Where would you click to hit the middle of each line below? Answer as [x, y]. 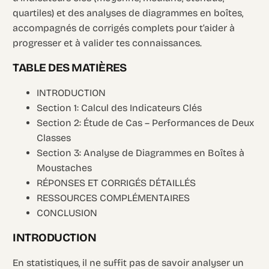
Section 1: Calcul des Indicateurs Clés [119, 108]
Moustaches [65, 168]
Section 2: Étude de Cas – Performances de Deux [146, 123]
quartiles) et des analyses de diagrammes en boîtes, [128, 13]
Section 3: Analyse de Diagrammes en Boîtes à [141, 153]
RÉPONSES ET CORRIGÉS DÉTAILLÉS [116, 183]
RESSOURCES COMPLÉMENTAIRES [113, 198]
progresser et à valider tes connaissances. [107, 43]
